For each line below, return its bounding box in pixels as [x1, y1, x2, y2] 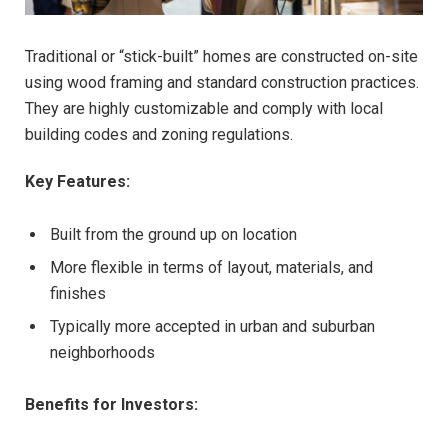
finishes [50, 283, 106, 303]
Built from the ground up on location [50, 224, 297, 244]
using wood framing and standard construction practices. [25, 73, 419, 93]
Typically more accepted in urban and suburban [50, 316, 375, 336]
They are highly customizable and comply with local [25, 99, 383, 119]
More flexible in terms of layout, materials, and [50, 257, 373, 277]
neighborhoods [50, 342, 155, 362]
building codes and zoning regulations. [25, 125, 293, 145]
